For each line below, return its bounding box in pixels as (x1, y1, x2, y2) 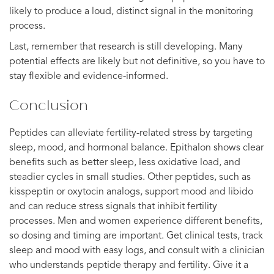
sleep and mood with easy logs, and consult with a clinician (9, 245, 265, 256)
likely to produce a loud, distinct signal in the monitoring (9, 6, 253, 17)
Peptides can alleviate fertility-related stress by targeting (9, 128, 253, 138)
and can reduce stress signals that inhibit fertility (9, 201, 217, 212)
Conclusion (9, 94, 88, 115)
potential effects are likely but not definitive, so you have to (9, 56, 265, 67)
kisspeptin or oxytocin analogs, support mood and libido (9, 187, 253, 197)
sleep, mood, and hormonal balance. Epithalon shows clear (9, 143, 264, 153)
